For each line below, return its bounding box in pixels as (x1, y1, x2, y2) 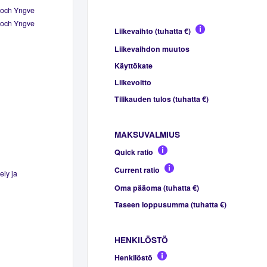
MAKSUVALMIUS (114, 128, 180, 140)
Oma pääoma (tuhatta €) (114, 182, 199, 193)
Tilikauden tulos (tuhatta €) (114, 93, 209, 104)
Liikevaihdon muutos (114, 43, 190, 54)
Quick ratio (114, 146, 153, 157)
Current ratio (114, 164, 160, 175)
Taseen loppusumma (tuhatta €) (114, 198, 226, 210)
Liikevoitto (114, 76, 151, 88)
